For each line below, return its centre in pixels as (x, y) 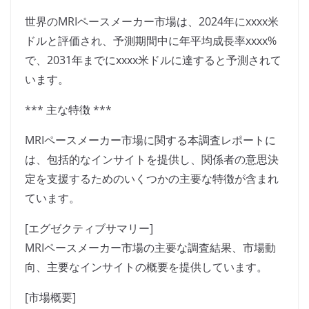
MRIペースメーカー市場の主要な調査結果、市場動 (150, 248)
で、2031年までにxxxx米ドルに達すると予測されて (153, 60)
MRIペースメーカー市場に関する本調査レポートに (150, 140)
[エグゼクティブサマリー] (89, 229)
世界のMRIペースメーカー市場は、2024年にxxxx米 (152, 22)
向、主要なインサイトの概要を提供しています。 (146, 267)
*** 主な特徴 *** (68, 110)
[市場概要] (50, 298)
